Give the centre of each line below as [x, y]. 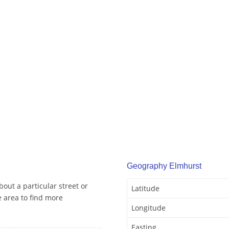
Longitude [148, 208]
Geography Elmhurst [164, 166]
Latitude [145, 189]
